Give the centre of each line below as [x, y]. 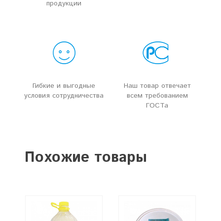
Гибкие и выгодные [64, 86]
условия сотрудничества [64, 96]
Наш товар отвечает [157, 86]
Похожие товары [86, 158]
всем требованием [157, 96]
